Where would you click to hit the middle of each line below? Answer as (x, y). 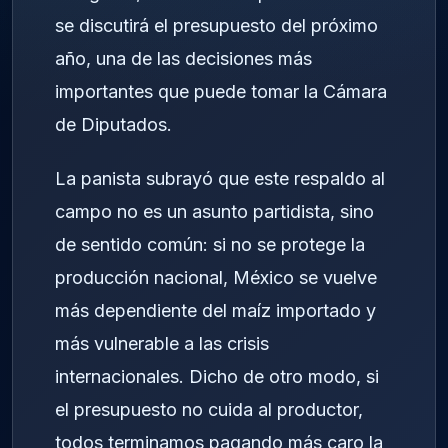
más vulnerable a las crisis (162, 344)
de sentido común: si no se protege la (210, 245)
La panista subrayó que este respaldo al (220, 179)
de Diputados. (113, 124)
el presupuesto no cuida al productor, (209, 410)
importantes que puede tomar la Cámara (221, 91)
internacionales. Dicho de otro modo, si (217, 377)
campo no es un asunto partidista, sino (214, 212)
